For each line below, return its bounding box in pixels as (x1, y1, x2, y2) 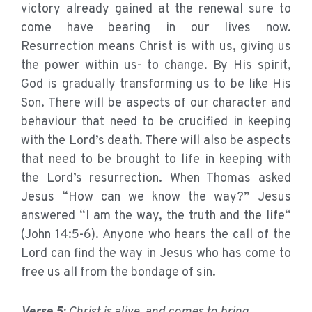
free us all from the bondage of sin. (21, 265, 216, 281)
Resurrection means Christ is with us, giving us (21, 39, 291, 56)
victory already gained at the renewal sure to (21, 1, 291, 18)
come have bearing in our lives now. (21, 20, 291, 37)
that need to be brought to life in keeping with (21, 152, 291, 169)
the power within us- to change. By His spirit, (21, 58, 291, 75)
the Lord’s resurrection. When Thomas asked (21, 171, 291, 187)
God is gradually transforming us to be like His (21, 77, 291, 93)
